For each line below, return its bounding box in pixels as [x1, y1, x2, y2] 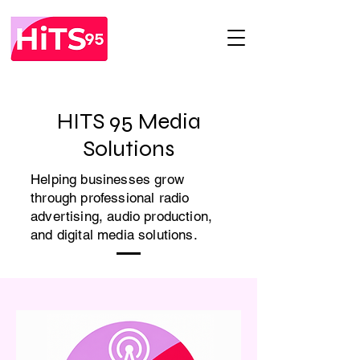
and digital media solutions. [31, 227, 198, 243]
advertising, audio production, [31, 208, 213, 224]
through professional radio [31, 190, 190, 206]
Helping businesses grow [31, 171, 184, 187]
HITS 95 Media [56, 108, 201, 135]
